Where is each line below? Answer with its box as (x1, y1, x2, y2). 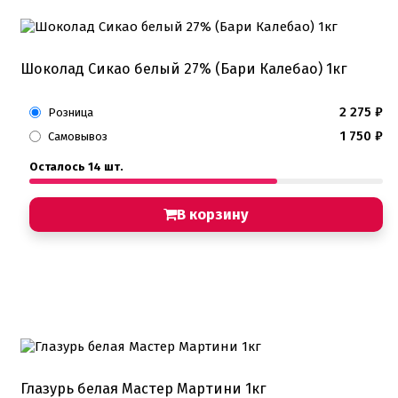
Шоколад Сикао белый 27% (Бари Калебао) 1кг (20, 60, 347, 77)
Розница (48, 105, 93, 119)
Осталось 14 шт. (29, 159, 123, 173)
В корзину (177, 205, 249, 223)
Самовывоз (48, 129, 107, 143)
